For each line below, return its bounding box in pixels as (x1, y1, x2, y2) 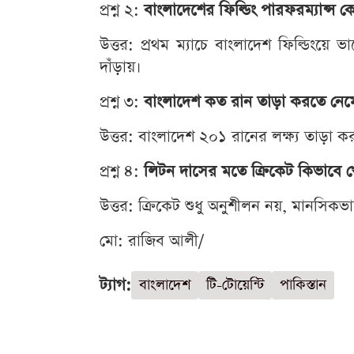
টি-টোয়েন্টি (206, 275, 264, 295)
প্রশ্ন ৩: (100, 91, 144, 113)
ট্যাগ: (100, 274, 131, 296)
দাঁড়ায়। (100, 56, 141, 78)
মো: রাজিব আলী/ (100, 230, 204, 252)
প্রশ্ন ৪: (100, 160, 144, 183)
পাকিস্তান (280, 275, 326, 295)
